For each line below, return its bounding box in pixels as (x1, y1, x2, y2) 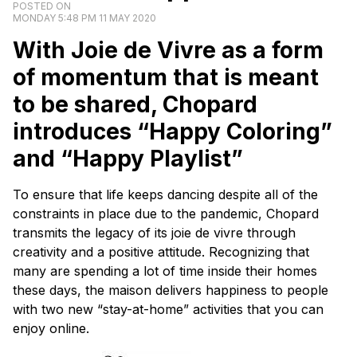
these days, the (13, 281, 108, 298)
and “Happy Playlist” (13, 144, 243, 172)
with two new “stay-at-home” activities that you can (13, 300, 324, 317)
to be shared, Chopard (13, 90, 257, 118)
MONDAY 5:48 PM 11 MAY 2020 (13, 11, 156, 24)
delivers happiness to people (151, 281, 328, 298)
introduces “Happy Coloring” (13, 117, 332, 145)
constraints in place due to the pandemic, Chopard (13, 205, 319, 222)
